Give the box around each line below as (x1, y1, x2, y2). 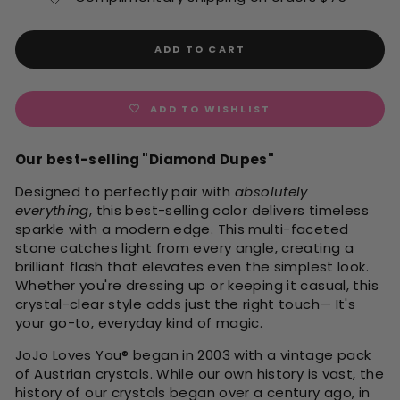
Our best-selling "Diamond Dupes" (15, 150, 274, 170)
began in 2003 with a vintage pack (129, 346, 371, 365)
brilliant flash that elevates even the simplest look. (15, 257, 369, 277)
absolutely (235, 182, 308, 202)
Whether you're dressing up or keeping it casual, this (15, 276, 379, 296)
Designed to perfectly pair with (15, 182, 231, 202)
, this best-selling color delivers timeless (88, 201, 369, 221)
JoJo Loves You (15, 346, 122, 365)
